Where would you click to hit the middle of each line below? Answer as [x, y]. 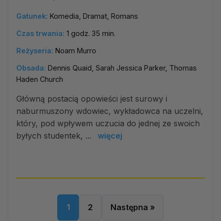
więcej [110, 136]
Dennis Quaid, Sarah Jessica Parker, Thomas [122, 68]
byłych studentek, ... [55, 136]
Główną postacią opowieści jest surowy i [92, 99]
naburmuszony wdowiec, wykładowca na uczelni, [110, 111]
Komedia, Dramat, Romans [94, 16]
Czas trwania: [40, 33]
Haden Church [40, 79]
